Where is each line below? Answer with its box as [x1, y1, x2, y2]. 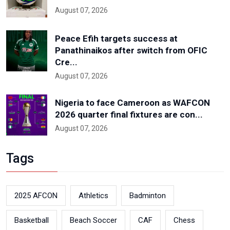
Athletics [79, 191, 108, 201]
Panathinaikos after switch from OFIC [55, 45, 207, 56]
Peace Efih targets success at [55, 33, 178, 44]
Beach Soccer [70, 216, 117, 225]
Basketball [14, 216, 49, 225]
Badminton [129, 191, 166, 201]
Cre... [55, 57, 78, 68]
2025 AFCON [14, 191, 57, 201]
